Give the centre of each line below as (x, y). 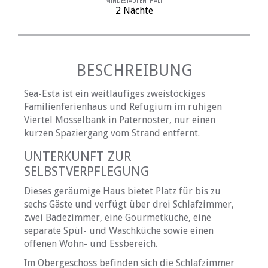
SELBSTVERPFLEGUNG (86, 172)
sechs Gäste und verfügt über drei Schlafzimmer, (129, 205)
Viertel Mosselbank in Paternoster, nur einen (120, 120)
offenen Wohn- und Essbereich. (91, 244)
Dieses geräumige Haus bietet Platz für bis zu (122, 191)
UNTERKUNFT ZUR (77, 157)
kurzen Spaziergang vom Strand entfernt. (112, 133)
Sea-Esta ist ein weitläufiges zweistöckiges (115, 94)
